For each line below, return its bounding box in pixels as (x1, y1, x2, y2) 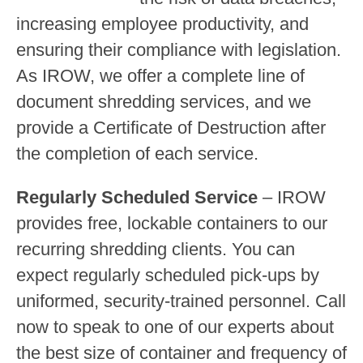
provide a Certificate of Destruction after (16, 117, 326, 138)
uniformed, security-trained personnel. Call (16, 290, 346, 311)
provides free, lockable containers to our (16, 212, 327, 233)
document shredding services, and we (16, 91, 311, 112)
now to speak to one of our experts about (16, 316, 334, 337)
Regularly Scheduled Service (16, 186, 258, 207)
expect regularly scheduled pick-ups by (16, 264, 319, 285)
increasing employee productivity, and (16, 13, 309, 34)
